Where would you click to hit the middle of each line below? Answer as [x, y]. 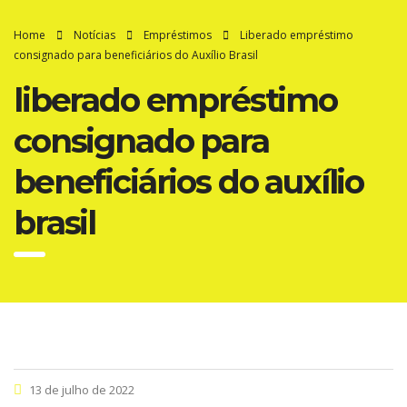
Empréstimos [178, 35]
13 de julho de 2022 [80, 390]
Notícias [94, 35]
